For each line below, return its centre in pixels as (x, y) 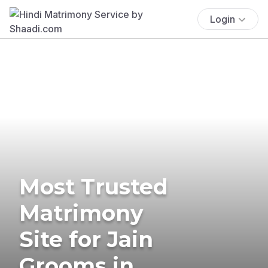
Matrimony (81, 213)
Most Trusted (94, 186)
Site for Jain (86, 239)
